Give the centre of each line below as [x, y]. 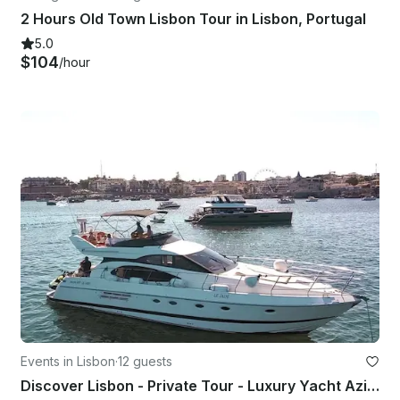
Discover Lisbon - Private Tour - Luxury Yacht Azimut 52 [373, 386]
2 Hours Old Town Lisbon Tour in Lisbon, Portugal [193, 18]
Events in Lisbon [68, 362]
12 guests [145, 362]
